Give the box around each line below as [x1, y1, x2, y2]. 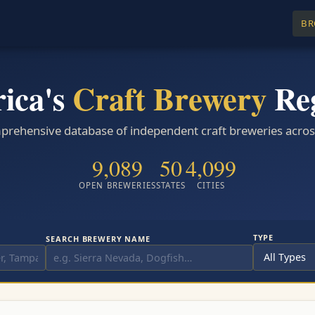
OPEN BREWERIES [78, 180, 157, 191]
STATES [156, 180, 186, 191]
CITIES [197, 180, 225, 191]
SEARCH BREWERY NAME [46, 233, 150, 244]
